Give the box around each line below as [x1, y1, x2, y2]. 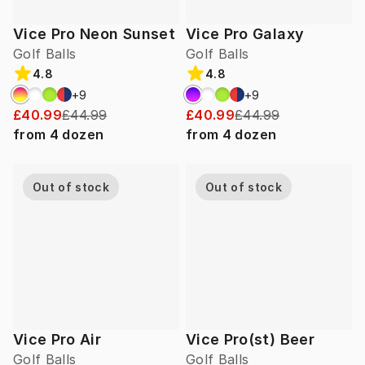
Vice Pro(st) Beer [186, 331, 314, 349]
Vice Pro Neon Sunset [13, 25, 175, 43]
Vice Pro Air [13, 331, 102, 349]
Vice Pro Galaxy [186, 25, 305, 43]
